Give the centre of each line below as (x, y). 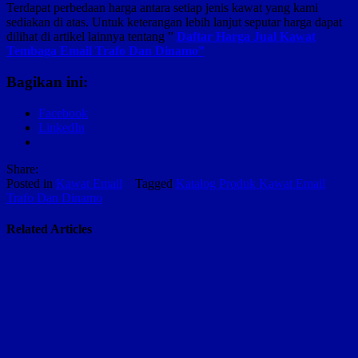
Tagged (154, 183)
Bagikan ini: (47, 82)
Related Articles (49, 229)
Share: (22, 169)
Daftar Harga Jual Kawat (246, 37)
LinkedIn (62, 127)
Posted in (31, 183)
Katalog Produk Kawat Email (251, 183)
